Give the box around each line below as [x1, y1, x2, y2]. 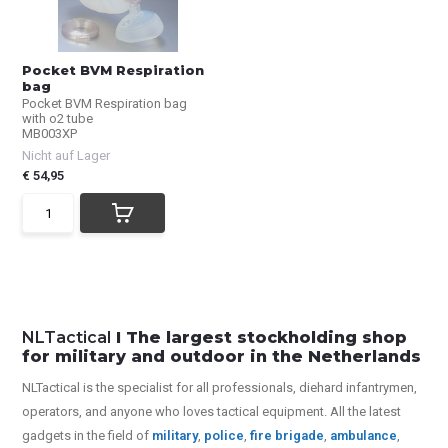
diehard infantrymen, [299, 380, 418, 395]
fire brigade [250, 428, 325, 443]
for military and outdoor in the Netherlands [22, 347, 422, 366]
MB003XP [22, 126, 78, 141]
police [204, 428, 245, 443]
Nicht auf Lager [22, 148, 111, 163]
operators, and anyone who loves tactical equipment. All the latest [22, 404, 402, 419]
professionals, [212, 380, 300, 395]
